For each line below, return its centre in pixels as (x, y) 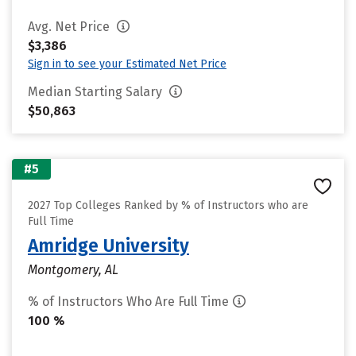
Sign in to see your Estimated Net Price (127, 64)
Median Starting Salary (97, 92)
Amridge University (108, 246)
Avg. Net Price (70, 27)
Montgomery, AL (73, 270)
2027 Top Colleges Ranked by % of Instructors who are (168, 205)
